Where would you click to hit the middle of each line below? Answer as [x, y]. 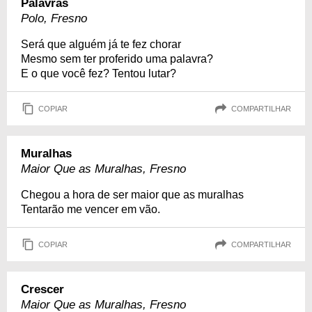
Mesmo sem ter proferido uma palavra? [117, 59]
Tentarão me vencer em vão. [91, 209]
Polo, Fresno [54, 18]
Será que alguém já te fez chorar [101, 44]
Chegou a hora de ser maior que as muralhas [132, 195]
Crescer [42, 289]
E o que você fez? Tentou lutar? [99, 73]
